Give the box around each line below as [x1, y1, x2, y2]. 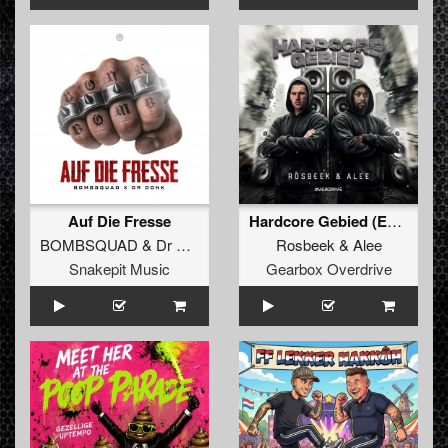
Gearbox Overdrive [265, 258, 392, 280]
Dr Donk [156, 234, 176, 256]
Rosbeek [275, 234, 335, 256]
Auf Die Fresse [68, 210, 171, 233]
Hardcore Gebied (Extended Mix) [387, 210, 402, 232]
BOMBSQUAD [40, 234, 138, 256]
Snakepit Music [69, 258, 170, 280]
